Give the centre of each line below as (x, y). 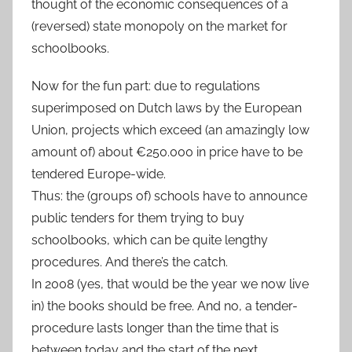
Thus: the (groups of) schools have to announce (169, 196)
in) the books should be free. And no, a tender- (165, 306)
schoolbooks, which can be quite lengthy (150, 240)
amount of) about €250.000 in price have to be (167, 152)
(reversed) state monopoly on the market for (159, 26)
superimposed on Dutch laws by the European (167, 108)
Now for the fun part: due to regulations (146, 86)
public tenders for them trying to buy (138, 218)
